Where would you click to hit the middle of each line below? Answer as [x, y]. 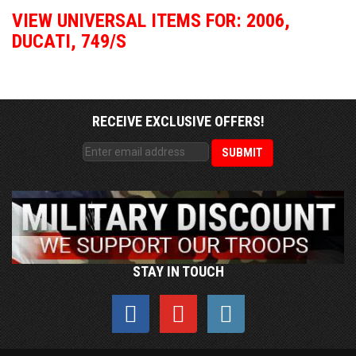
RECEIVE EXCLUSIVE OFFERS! [178, 121]
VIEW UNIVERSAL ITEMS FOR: [129, 20]
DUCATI [41, 41]
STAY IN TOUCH [178, 271]
